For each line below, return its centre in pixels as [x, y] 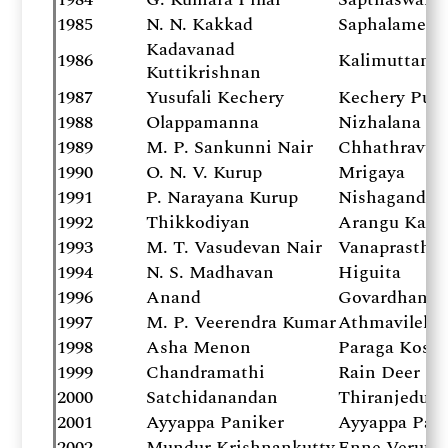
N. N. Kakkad [200, 24]
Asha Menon [199, 347]
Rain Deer [379, 372]
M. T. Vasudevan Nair [234, 247]
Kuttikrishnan [204, 72]
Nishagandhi [391, 197]
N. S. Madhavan [210, 272]
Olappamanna [203, 122]
